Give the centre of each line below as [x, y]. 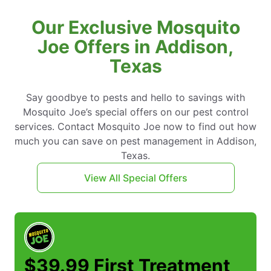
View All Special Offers [135, 178]
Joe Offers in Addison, [135, 46]
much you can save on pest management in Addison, [135, 141]
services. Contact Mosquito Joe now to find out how [135, 126]
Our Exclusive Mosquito [135, 27]
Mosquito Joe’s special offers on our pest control [135, 112]
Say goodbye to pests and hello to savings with [135, 97]
